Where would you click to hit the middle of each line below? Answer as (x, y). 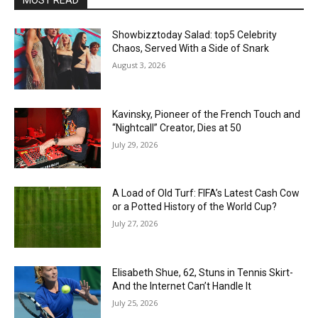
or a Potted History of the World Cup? (195, 207)
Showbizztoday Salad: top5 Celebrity (195, 34)
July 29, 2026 (135, 144)
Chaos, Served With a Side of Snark (191, 48)
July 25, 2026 (135, 302)
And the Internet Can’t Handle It (182, 286)
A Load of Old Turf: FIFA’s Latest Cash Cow (206, 193)
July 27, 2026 (135, 224)
